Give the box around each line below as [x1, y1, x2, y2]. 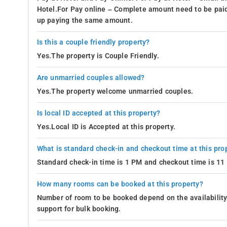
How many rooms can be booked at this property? [36, 179, 203, 188]
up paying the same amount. [36, 16, 133, 25]
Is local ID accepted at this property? [36, 108, 161, 118]
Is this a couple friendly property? [36, 37, 150, 47]
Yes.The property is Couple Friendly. [36, 51, 159, 60]
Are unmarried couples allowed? [36, 73, 145, 82]
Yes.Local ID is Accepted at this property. [36, 122, 175, 131]
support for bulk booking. [36, 204, 121, 213]
